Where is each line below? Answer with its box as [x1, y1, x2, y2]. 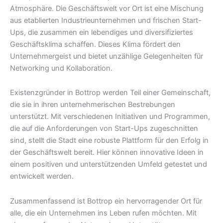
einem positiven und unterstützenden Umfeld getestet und [10, 160, 207, 169]
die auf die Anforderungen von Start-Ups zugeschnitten [10, 124, 198, 133]
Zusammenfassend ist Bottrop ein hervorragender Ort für [10, 196, 202, 206]
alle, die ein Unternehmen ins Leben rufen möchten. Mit [10, 208, 197, 218]
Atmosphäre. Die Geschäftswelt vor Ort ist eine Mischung [10, 3, 204, 13]
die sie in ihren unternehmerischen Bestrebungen [10, 100, 175, 110]
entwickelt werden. [10, 172, 74, 181]
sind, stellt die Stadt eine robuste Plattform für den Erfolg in [10, 136, 209, 145]
